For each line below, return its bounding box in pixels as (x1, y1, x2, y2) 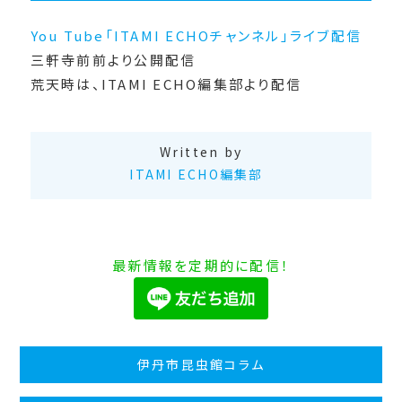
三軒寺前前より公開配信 (30, 50, 197, 70)
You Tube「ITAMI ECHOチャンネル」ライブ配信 (30, 26, 363, 46)
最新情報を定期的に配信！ (112, 256, 290, 275)
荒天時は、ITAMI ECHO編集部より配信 (30, 74, 302, 94)
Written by (159, 143, 243, 162)
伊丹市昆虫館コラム (136, 354, 266, 373)
